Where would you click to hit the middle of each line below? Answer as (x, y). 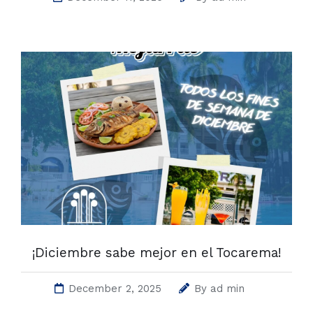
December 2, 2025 (115, 289)
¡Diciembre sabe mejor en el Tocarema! (156, 253)
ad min (227, 289)
